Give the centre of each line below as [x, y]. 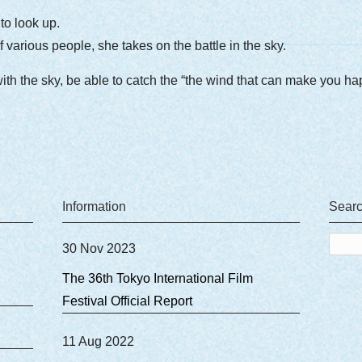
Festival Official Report [127, 301]
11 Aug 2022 [98, 342]
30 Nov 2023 [99, 249]
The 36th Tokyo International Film [158, 279]
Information [94, 207]
